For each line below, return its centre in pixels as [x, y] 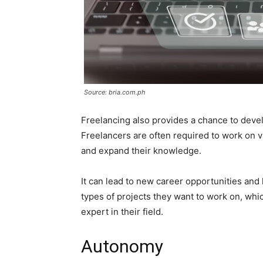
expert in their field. [122, 212]
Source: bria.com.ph [115, 92]
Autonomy [122, 247]
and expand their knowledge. [141, 151]
